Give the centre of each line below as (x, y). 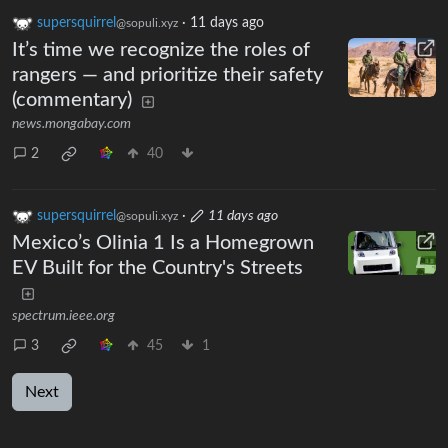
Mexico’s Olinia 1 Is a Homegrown (163, 243)
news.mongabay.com (71, 124)
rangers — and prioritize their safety (167, 75)
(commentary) (72, 100)
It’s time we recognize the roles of (161, 50)
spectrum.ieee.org (63, 316)
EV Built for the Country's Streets (157, 268)
